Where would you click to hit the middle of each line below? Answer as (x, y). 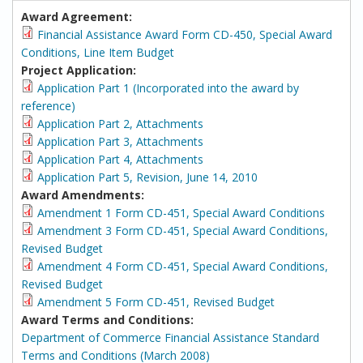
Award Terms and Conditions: (109, 320)
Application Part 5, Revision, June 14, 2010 (147, 177)
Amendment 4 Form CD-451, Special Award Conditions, (183, 266)
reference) (48, 106)
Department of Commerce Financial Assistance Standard (170, 337)
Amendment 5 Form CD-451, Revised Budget (156, 302)
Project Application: (80, 70)
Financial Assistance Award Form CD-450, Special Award (185, 34)
